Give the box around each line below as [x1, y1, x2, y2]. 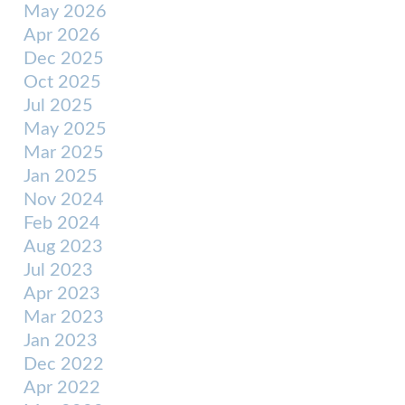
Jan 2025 [24, 167, 98, 185]
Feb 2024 [24, 214, 100, 232]
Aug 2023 [24, 238, 103, 256]
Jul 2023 [24, 261, 93, 279]
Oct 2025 [24, 73, 101, 91]
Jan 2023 [24, 332, 98, 350]
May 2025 [24, 120, 107, 138]
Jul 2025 [24, 97, 93, 115]
